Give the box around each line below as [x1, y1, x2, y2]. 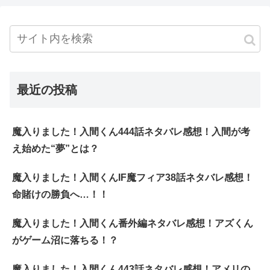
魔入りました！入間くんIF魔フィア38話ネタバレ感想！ [12, 172, 253, 183]
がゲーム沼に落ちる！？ [12, 235, 118, 246]
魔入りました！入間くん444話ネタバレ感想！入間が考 [12, 127, 250, 137]
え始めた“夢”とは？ [12, 143, 99, 154]
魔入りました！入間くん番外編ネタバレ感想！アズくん [12, 218, 253, 229]
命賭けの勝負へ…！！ [12, 189, 108, 200]
